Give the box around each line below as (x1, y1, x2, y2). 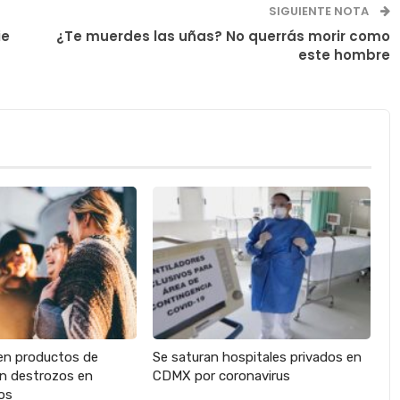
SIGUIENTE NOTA (268, 2, 371, 20)
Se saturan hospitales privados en (152, 349, 362, 366)
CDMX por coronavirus (152, 368, 290, 385)
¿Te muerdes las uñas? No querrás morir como (55, 26, 390, 46)
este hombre (297, 45, 390, 64)
